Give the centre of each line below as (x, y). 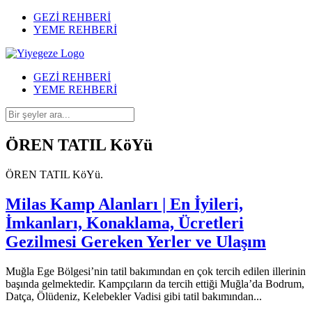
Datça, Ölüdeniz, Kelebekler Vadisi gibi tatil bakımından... (134, 296)
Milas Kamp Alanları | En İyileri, (124, 204)
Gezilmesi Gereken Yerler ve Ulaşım (136, 241)
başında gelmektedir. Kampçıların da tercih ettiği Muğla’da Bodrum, (155, 283)
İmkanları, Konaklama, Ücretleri (125, 223)
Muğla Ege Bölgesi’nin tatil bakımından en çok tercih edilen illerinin (156, 271)
